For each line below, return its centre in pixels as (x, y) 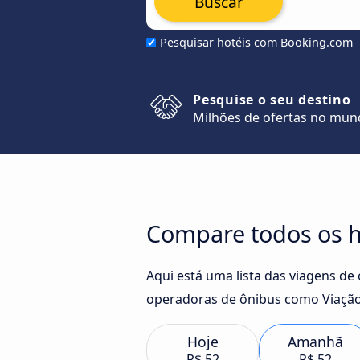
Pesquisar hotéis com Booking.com (256, 42)
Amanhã (315, 342)
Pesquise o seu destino (272, 100)
